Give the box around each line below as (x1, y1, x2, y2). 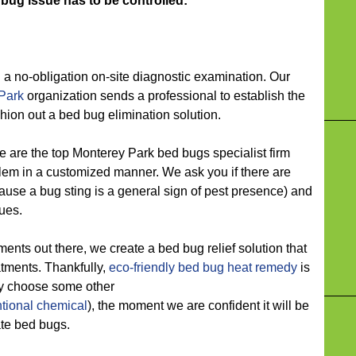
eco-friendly (109, 261, 175, 274)
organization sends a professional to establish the (24, 89, 305, 103)
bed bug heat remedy (178, 261, 297, 274)
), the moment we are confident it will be (87, 299, 309, 312)
